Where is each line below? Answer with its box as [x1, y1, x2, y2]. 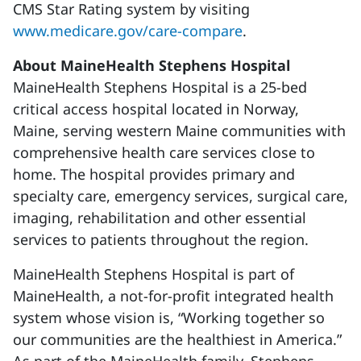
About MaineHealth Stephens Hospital [13, 56, 290, 75]
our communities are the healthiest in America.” [13, 330, 342, 349]
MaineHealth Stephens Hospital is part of [13, 264, 294, 284]
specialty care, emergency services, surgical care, [13, 186, 348, 205]
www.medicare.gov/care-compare [13, 21, 243, 40]
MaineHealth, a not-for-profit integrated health [13, 286, 334, 305]
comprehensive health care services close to [13, 143, 315, 162]
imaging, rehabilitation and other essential [13, 208, 306, 227]
